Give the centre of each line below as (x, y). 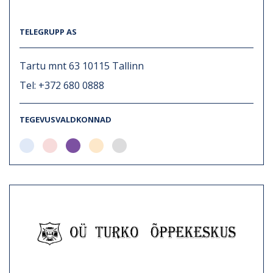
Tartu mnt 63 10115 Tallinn (82, 66)
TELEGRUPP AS (48, 31)
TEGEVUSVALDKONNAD (66, 119)
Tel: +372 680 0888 (62, 85)
